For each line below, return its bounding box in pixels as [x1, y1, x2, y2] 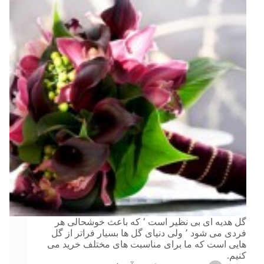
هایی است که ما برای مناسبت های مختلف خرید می [47, 239, 246, 250]
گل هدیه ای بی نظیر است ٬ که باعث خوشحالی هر [55, 217, 143, 227]
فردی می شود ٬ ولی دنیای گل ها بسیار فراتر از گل [51, 228, 185, 239]
